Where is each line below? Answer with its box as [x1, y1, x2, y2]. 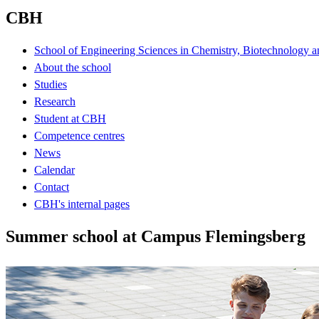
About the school [34, 61, 111, 73]
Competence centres [34, 129, 125, 142]
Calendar [34, 163, 75, 176]
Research [34, 95, 75, 108]
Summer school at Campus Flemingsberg [6, 226, 305, 246]
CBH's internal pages [34, 197, 130, 210]
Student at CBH [34, 112, 106, 125]
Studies [34, 78, 67, 90]
